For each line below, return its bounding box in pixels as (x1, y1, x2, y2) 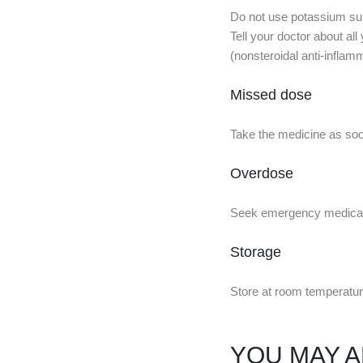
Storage (230, 244, 281, 260)
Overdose (230, 165, 293, 181)
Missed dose (230, 87, 312, 103)
